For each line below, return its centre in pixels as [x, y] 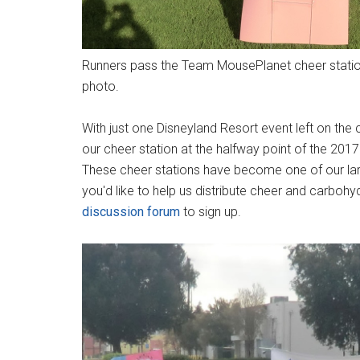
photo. [100, 86]
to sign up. [211, 212]
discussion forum [131, 212]
